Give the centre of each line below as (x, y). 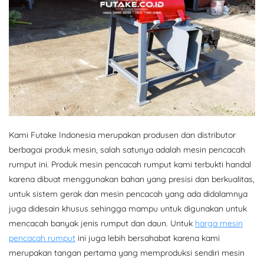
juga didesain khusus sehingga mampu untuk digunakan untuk (128, 209)
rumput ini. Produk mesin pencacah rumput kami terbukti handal (130, 165)
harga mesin (219, 224)
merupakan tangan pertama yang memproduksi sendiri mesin (127, 253)
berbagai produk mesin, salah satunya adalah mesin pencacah (127, 150)
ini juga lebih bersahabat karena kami (148, 238)
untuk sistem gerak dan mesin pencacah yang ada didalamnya (128, 194)
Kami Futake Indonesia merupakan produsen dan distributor (122, 135)
